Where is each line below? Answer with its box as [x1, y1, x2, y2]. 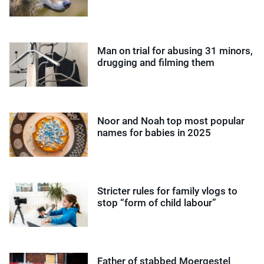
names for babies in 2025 [97, 126, 212, 138]
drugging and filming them [97, 56, 215, 68]
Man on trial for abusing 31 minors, [97, 44, 253, 57]
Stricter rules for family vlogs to [97, 184, 238, 197]
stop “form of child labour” [97, 196, 217, 209]
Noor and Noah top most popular [97, 114, 245, 127]
